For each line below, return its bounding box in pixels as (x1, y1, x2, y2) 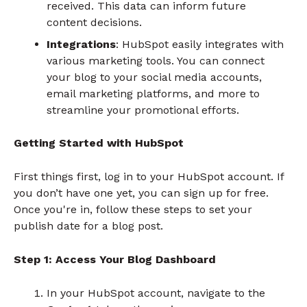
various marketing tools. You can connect (47, 54, 265, 68)
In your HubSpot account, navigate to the (47, 286, 265, 299)
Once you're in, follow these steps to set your (14, 203, 252, 217)
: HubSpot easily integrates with (116, 38, 284, 51)
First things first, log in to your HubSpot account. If (14, 170, 284, 184)
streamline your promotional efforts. (47, 103, 239, 117)
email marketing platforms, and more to (47, 87, 260, 101)
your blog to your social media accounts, (47, 71, 262, 84)
